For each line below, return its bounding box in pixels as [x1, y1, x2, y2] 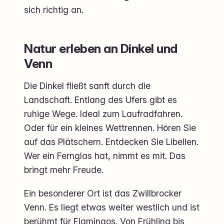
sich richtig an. [24, 4, 83, 15]
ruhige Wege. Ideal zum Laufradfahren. [24, 108, 182, 119]
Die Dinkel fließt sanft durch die [24, 80, 150, 91]
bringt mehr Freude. [24, 164, 103, 175]
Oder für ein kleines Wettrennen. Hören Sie [24, 122, 196, 133]
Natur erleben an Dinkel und [24, 40, 177, 56]
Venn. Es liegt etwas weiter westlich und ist [24, 201, 199, 212]
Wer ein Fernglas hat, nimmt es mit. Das [24, 150, 185, 161]
